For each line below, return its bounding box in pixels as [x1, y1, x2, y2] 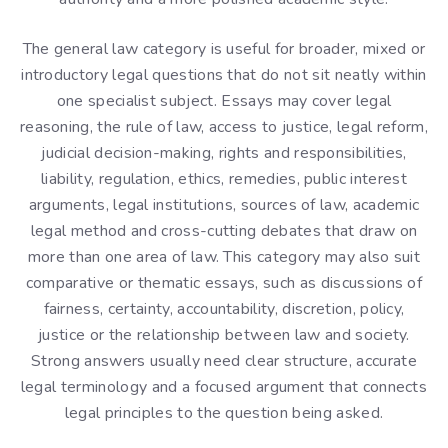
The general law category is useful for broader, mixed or [22, 38, 426, 60]
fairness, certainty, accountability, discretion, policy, [43, 298, 405, 320]
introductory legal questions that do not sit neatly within [21, 64, 427, 86]
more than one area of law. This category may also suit [27, 246, 421, 268]
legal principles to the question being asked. [64, 402, 384, 424]
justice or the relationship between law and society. [38, 324, 410, 346]
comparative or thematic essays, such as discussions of [25, 272, 423, 294]
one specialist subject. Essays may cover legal [56, 90, 392, 112]
